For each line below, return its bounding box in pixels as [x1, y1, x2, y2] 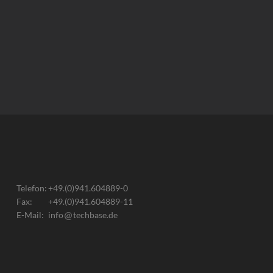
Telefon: [16, 182, 47, 193]
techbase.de [73, 209, 118, 220]
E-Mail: [16, 209, 46, 220]
